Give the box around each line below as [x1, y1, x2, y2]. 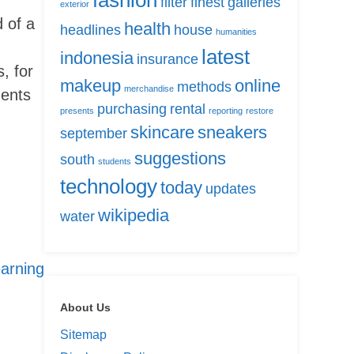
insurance [137, 51, 198, 68]
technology [60, 175, 157, 199]
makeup [60, 76, 121, 96]
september [60, 126, 127, 142]
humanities [216, 27, 257, 37]
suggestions [134, 149, 226, 169]
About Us [60, 301, 111, 314]
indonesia [60, 48, 134, 69]
